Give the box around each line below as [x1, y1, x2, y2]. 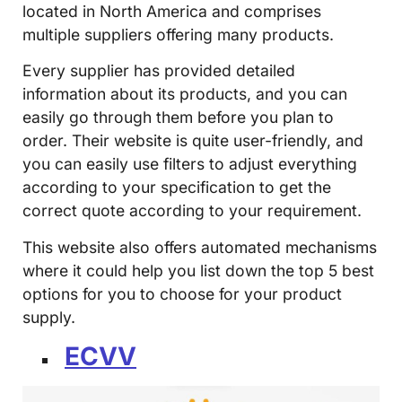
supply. [22, 307, 75, 327]
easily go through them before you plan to [22, 108, 334, 127]
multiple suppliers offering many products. [22, 24, 334, 44]
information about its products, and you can [22, 84, 347, 104]
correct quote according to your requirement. [22, 201, 362, 221]
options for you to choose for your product [22, 284, 342, 303]
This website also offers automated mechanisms [22, 237, 377, 257]
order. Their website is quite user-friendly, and [22, 131, 363, 151]
